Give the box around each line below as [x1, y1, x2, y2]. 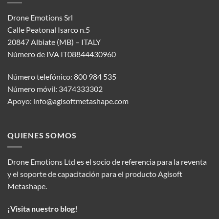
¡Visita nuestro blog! [7, 204, 78, 214]
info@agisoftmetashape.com [33, 96, 129, 106]
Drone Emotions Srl [7, 13, 73, 22]
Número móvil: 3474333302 [7, 84, 103, 93]
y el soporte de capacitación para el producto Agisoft [7, 169, 182, 179]
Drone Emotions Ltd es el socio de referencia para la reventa [7, 157, 207, 167]
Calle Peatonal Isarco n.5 [7, 25, 90, 35]
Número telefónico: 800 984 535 [7, 72, 116, 81]
